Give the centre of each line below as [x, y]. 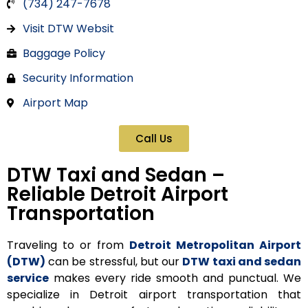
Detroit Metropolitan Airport [215, 245]
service [28, 278]
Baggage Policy [64, 54]
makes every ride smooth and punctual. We [175, 278]
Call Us [154, 139]
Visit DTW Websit [68, 29]
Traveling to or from [68, 245]
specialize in [48, 295]
